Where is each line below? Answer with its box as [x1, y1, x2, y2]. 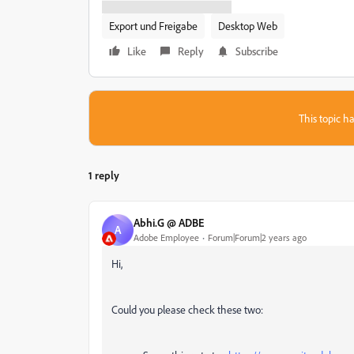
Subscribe [235, 43, 278, 58]
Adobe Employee [134, 232, 199, 244]
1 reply [88, 168, 119, 182]
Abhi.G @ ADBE [134, 216, 204, 230]
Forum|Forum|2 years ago [208, 232, 307, 244]
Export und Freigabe [109, 18, 198, 32]
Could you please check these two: [111, 302, 263, 316]
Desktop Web [218, 18, 277, 32]
